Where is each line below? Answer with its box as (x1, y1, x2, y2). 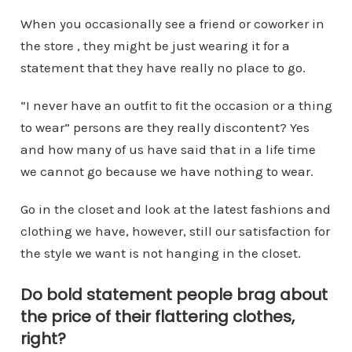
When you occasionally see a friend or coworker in (20, 15, 324, 31)
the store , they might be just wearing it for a (20, 37, 290, 53)
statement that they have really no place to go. (20, 59, 306, 75)
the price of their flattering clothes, (20, 305, 295, 328)
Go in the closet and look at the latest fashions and (20, 200, 331, 217)
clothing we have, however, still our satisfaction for (20, 222, 330, 239)
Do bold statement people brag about (20, 283, 328, 306)
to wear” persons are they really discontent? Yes (20, 119, 310, 135)
